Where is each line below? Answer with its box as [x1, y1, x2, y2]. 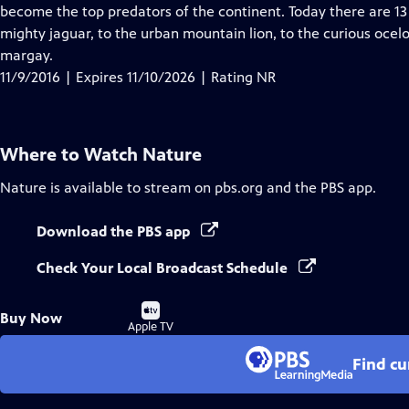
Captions [198, 24, 256, 41]
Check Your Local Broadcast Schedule [37, 259, 291, 277]
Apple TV [128, 320, 173, 334]
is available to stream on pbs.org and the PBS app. [47, 179, 376, 196]
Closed [198, 2, 242, 19]
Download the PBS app [37, 223, 194, 240]
